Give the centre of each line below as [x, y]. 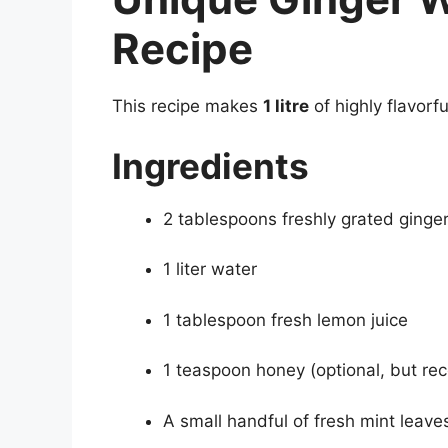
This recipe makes [187, 106]
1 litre [286, 106]
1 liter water [210, 269]
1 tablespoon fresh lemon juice [285, 319]
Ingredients [210, 165]
